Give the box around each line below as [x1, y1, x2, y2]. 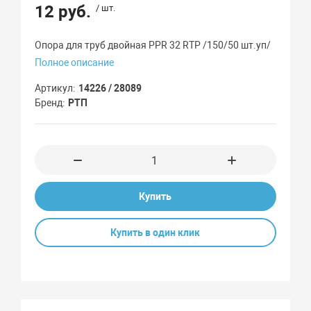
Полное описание [35, 57, 115, 69]
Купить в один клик [110, 227, 201, 239]
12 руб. [35, 2, 92, 22]
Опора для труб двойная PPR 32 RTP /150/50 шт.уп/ [35, 40, 271, 51]
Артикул [35, 83, 74, 94]
